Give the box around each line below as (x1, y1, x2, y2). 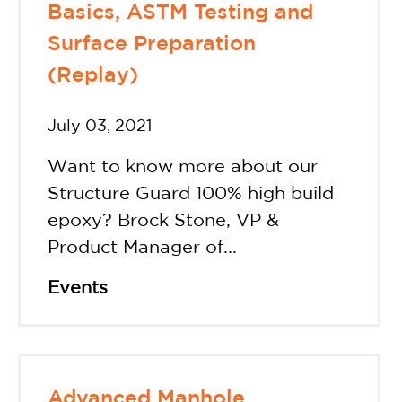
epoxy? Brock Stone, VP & (48, 212, 279, 229)
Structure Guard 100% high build (48, 185, 334, 202)
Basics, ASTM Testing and (48, 4, 313, 23)
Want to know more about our (48, 158, 318, 175)
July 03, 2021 (48, 118, 152, 134)
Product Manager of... (48, 239, 237, 256)
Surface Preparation (48, 35, 256, 55)
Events (48, 279, 108, 296)
